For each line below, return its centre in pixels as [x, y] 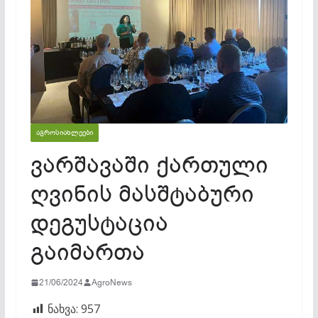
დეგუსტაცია [99, 223]
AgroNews [111, 282]
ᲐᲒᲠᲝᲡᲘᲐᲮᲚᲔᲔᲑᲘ [64, 132]
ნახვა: [62, 308]
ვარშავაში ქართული [149, 165]
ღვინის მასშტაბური [142, 194]
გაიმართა [87, 252]
